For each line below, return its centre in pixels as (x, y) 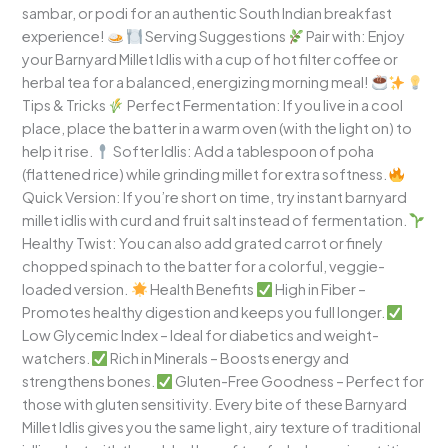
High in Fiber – (319, 289)
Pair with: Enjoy (355, 36)
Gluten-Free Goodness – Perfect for (299, 381)
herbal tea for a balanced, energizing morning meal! (197, 82)
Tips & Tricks (65, 105)
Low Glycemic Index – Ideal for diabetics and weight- (201, 335)
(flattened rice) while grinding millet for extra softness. (205, 174)
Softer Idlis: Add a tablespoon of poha (243, 151)
